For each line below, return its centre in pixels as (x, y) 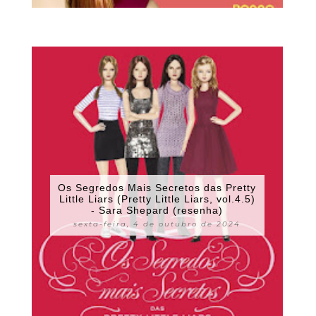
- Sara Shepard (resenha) (157, 210)
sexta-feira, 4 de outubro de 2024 (157, 224)
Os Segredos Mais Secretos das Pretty (157, 187)
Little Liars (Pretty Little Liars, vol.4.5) (157, 199)
